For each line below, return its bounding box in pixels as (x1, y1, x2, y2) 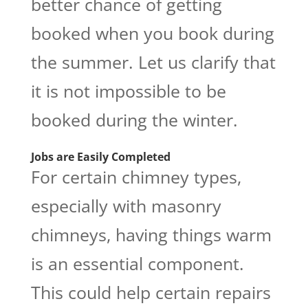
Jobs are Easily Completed (30, 148, 170, 164)
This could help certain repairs (30, 280, 271, 304)
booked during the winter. (30, 107, 238, 131)
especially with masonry (30, 193, 221, 217)
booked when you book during (30, 21, 274, 45)
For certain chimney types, (30, 164, 241, 188)
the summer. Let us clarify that (30, 49, 276, 74)
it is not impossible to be (30, 78, 226, 102)
